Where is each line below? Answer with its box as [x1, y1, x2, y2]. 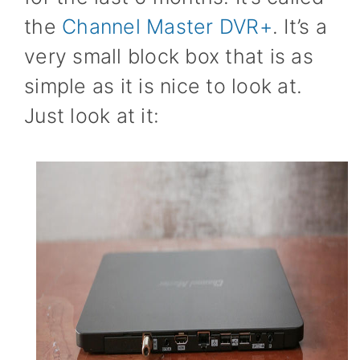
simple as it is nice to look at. [24, 74, 302, 98]
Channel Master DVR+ [62, 14, 272, 39]
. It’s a [272, 14, 327, 39]
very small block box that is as [24, 44, 313, 68]
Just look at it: [24, 104, 159, 128]
